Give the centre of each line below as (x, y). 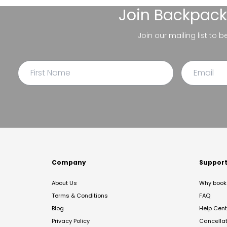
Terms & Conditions (80, 195)
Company (69, 162)
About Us (64, 183)
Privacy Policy (71, 221)
